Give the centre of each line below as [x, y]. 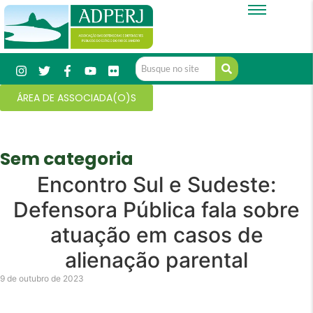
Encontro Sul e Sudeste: [156, 185]
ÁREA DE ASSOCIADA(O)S [77, 98]
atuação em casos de [156, 235]
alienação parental [156, 260]
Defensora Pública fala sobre [156, 210]
